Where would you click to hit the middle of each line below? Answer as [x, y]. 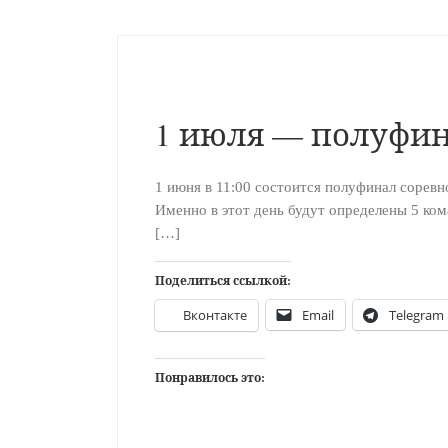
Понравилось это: [209, 377]
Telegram [416, 314]
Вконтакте [214, 314]
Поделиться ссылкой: [222, 280]
